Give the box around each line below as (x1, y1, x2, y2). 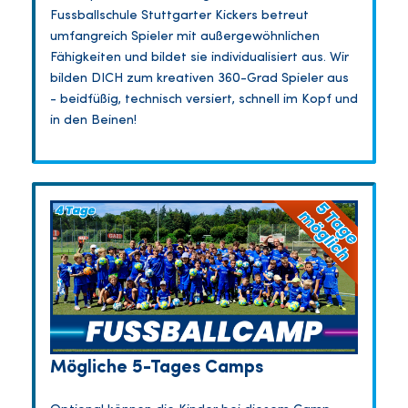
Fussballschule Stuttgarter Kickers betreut (50, 9, 309, 24)
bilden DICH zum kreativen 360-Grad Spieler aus (50, 72, 349, 87)
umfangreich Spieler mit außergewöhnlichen (50, 30, 320, 45)
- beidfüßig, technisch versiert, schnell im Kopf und (50, 93, 358, 107)
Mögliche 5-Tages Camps (50, 359, 263, 378)
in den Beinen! (50, 114, 137, 128)
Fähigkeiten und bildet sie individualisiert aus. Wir (50, 51, 349, 66)
